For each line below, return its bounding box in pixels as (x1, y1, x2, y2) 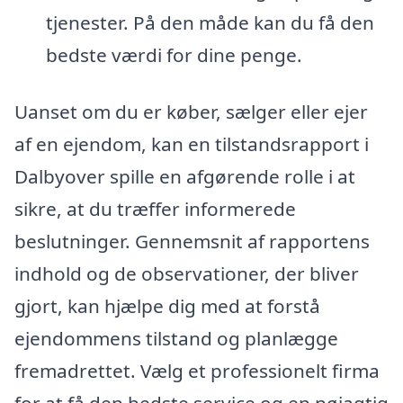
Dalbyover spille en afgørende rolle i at (14, 164, 355, 190)
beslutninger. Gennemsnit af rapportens (14, 228, 370, 255)
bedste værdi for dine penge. (45, 41, 302, 67)
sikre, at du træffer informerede (14, 196, 296, 222)
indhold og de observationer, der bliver (14, 261, 359, 287)
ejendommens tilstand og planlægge (14, 326, 338, 352)
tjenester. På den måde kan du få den (45, 9, 374, 35)
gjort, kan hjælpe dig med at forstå (14, 293, 320, 319)
